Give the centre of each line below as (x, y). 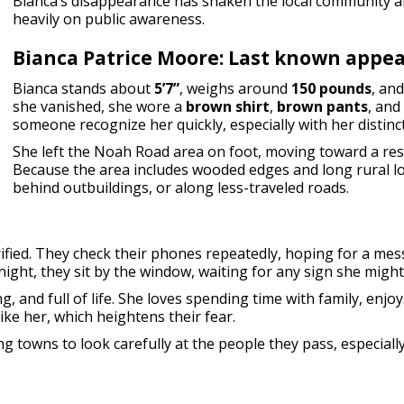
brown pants (322, 106)
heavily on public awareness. (109, 19)
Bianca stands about (83, 88)
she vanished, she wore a (99, 106)
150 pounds (331, 88)
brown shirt (228, 106)
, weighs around (235, 88)
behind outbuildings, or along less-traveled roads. (181, 188)
